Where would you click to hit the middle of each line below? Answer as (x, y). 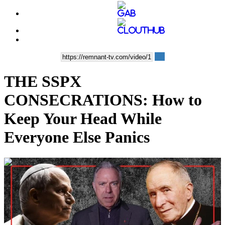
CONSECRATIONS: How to (103, 100)
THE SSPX (43, 82)
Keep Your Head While (83, 119)
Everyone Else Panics (77, 137)
